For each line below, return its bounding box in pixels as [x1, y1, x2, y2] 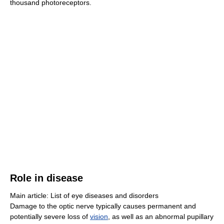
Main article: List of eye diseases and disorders [10, 191, 158, 199]
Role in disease [10, 172, 83, 183]
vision [90, 212, 108, 220]
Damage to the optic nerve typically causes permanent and [10, 202, 196, 210]
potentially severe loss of [10, 212, 90, 220]
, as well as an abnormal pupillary [108, 212, 213, 220]
